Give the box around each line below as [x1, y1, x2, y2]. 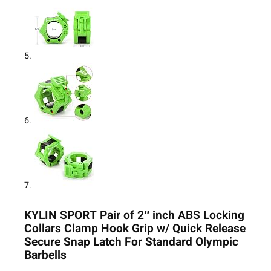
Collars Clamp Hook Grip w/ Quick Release [24, 220, 246, 238]
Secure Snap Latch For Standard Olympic [24, 233, 238, 251]
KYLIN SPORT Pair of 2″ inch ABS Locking [24, 207, 244, 224]
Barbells [24, 247, 67, 264]
